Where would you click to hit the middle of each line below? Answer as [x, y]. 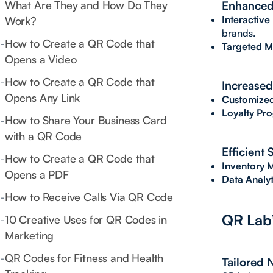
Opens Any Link [42, 98]
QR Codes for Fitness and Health [84, 258]
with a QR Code [43, 136]
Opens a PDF [37, 175]
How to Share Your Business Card [86, 120]
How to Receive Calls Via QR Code [89, 197]
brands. [239, 33]
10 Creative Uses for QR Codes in [86, 220]
